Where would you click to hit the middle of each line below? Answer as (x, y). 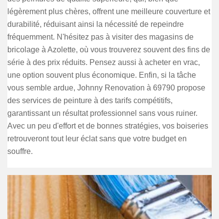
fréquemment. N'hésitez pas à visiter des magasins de (100, 37)
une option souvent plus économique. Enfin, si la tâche (102, 75)
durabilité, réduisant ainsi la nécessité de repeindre (96, 24)
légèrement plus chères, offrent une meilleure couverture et (109, 11)
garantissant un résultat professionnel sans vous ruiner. (102, 113)
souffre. (20, 151)
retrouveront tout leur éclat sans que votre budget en (97, 139)
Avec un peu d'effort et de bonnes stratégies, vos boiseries (108, 126)
